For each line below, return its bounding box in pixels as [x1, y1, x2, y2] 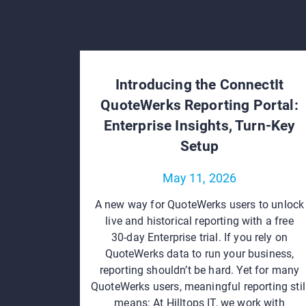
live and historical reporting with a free [105, 214, 294, 227]
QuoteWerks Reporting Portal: [100, 96, 298, 113]
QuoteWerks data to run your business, [105, 247, 294, 260]
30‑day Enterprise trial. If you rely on [111, 230, 288, 244]
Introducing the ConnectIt [115, 76, 283, 93]
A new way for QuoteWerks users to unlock [94, 197, 305, 211]
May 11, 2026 [162, 170, 237, 185]
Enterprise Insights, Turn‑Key [103, 117, 296, 134]
